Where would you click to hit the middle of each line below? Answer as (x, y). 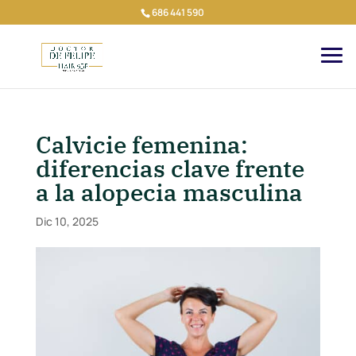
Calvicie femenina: (141, 144)
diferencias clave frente (170, 168)
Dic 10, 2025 (67, 221)
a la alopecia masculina (169, 192)
